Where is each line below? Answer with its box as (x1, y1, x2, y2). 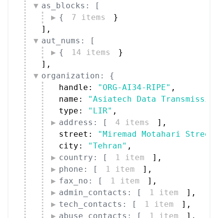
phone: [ (59, 164, 98, 174)
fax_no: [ (59, 176, 103, 185)
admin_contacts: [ (59, 187, 142, 197)
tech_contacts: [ (59, 199, 137, 209)
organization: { (41, 71, 114, 80)
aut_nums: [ (41, 36, 95, 45)
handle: (59, 82, 98, 92)
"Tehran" (88, 141, 127, 150)
